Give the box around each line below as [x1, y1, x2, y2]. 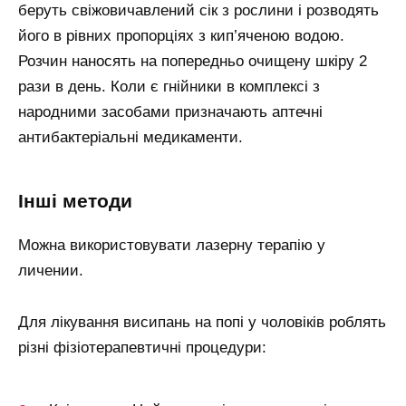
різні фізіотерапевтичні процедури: [18, 338, 266, 356]
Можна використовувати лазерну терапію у [18, 236, 325, 254]
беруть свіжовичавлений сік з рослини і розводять [18, 2, 379, 20]
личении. [18, 261, 83, 279]
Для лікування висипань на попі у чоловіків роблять [18, 313, 386, 331]
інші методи [24, 189, 132, 212]
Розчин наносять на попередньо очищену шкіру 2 [18, 53, 367, 71]
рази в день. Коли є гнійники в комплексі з [18, 78, 320, 96]
